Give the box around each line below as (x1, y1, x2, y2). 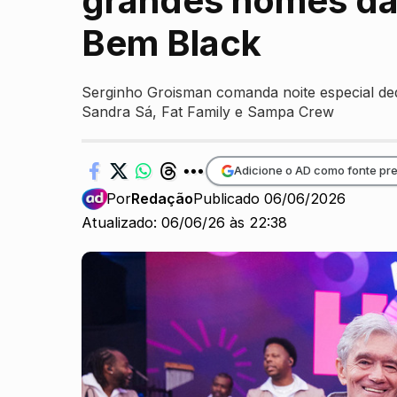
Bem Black (82, 20, 261, 65)
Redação (131, 190, 194, 207)
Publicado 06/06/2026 (193, 190, 346, 207)
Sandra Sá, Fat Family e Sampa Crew (82, 102, 334, 121)
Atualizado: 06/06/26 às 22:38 (82, 214, 287, 232)
